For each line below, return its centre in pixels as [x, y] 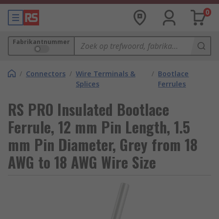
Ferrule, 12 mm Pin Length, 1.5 [99, 127]
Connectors [46, 74]
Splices [88, 84]
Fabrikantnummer [41, 42]
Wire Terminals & [106, 74]
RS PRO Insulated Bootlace [88, 109]
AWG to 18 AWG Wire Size [82, 162]
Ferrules [172, 84]
